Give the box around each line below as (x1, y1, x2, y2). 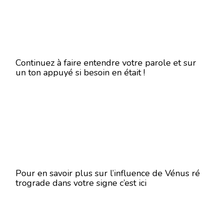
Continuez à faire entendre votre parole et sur (16, 57, 196, 69)
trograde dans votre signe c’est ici (16, 177, 146, 189)
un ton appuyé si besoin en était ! (16, 67, 145, 78)
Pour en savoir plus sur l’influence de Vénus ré (16, 167, 200, 179)
